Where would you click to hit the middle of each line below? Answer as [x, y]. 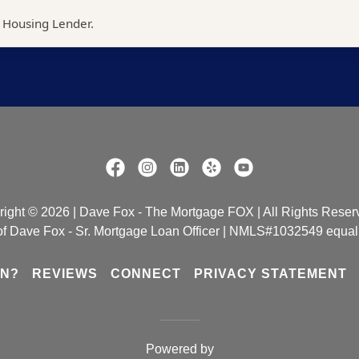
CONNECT [145, 274]
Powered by [179, 349]
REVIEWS [65, 274]
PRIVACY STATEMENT [271, 274]
